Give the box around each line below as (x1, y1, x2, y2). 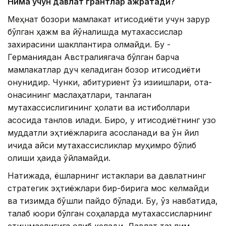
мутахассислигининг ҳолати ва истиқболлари (8, 102, 190, 112)
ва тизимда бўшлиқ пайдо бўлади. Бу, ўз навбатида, (8, 196, 218, 206)
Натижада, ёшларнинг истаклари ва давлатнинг (8, 171, 206, 181)
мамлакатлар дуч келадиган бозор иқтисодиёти (8, 65, 200, 75)
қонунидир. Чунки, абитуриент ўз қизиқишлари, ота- (8, 77, 212, 87)
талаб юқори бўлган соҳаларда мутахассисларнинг (8, 208, 212, 218)
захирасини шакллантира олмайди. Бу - (8, 39, 171, 49)
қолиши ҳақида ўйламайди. (8, 153, 110, 163)
